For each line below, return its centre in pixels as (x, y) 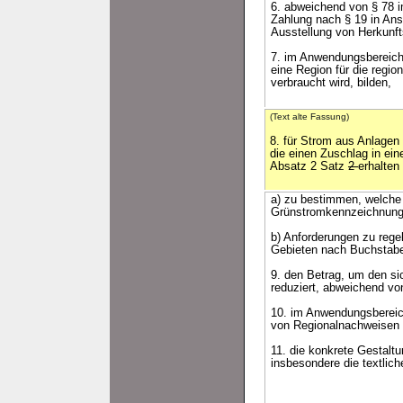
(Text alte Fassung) (309, 116)
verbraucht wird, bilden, (331, 83)
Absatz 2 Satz (309, 166)
